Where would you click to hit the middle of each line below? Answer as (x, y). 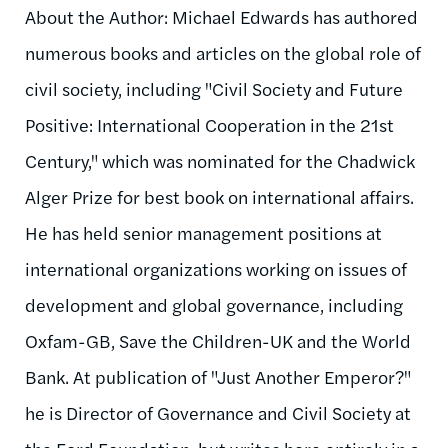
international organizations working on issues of (216, 268)
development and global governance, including (214, 304)
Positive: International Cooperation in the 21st (209, 124)
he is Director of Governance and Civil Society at (218, 412)
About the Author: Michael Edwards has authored (221, 16)
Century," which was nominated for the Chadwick (220, 160)
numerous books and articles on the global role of (223, 52)
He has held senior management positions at (203, 232)
